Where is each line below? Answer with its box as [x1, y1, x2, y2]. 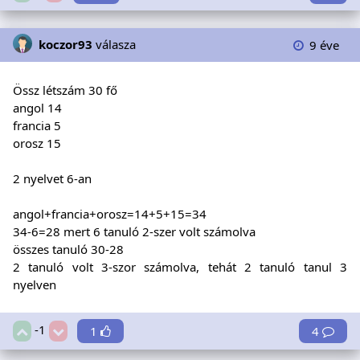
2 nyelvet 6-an [13, 170, 92, 187]
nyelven [13, 276, 56, 293]
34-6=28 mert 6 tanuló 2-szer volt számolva [13, 223, 256, 240]
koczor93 [39, 35, 92, 52]
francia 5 [13, 117, 61, 134]
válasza [96, 35, 136, 52]
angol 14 [13, 100, 62, 117]
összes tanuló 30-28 [13, 241, 124, 258]
